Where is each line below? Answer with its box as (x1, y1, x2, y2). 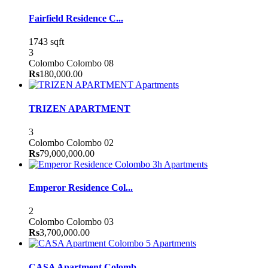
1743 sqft (29, 36, 64, 47)
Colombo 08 (66, 58, 114, 69)
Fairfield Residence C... (29, 13, 123, 24)
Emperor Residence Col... (29, 182, 133, 193)
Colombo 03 (66, 217, 114, 227)
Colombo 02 (66, 137, 114, 148)
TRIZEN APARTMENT (29, 103, 130, 114)
